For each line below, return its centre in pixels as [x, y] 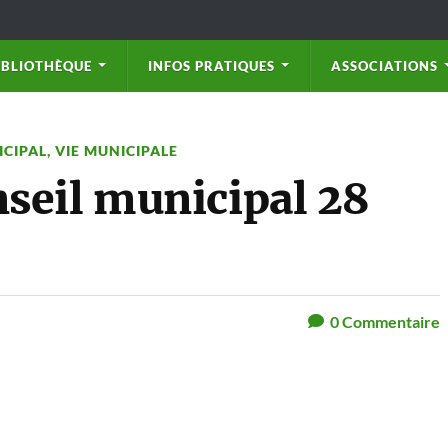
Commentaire [389, 321]
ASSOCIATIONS [384, 66]
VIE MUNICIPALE [116, 150]
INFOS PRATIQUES [211, 66]
